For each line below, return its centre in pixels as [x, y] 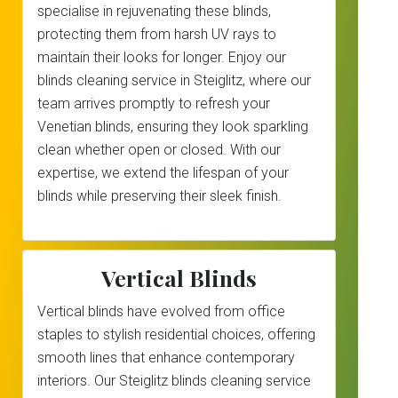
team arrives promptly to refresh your [154, 103]
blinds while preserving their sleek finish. [159, 196]
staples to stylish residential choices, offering [176, 334]
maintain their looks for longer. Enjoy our [162, 57]
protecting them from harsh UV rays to [157, 34]
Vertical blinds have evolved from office [161, 311]
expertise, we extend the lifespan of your [163, 173]
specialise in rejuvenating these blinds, [154, 11]
